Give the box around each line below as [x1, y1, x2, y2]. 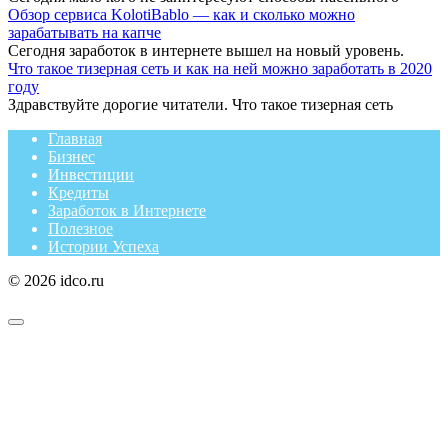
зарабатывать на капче [8, 24, 161, 42]
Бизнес [48, 148, 95, 166]
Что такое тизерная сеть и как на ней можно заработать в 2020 [8, 60, 432, 78]
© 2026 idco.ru [8, 272, 104, 290]
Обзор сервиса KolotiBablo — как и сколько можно [8, 6, 355, 24]
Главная [48, 130, 102, 148]
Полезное [48, 220, 113, 238]
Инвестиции [48, 166, 134, 184]
